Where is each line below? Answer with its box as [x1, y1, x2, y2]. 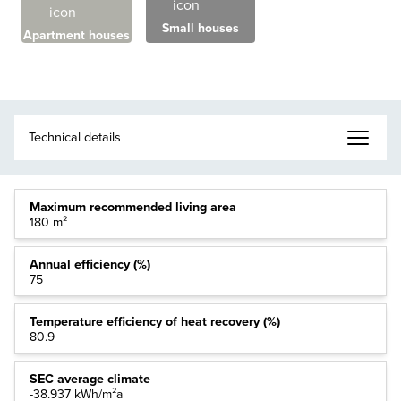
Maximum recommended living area [30, 196, 236, 217]
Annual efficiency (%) [30, 253, 150, 274]
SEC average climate [30, 368, 150, 388]
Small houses [161, 19, 239, 38]
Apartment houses [22, 26, 130, 46]
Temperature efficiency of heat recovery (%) [30, 311, 280, 331]
